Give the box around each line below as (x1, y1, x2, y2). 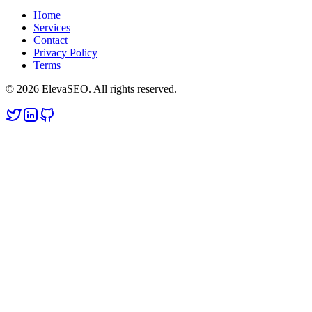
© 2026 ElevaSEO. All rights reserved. (6, 83, 177, 95)
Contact (33, 34, 68, 47)
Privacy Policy (33, 47, 97, 59)
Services (33, 22, 70, 34)
